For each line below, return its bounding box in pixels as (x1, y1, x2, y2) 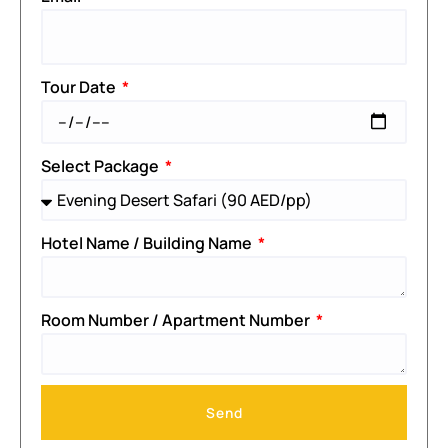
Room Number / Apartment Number (41, 308, 313, 331)
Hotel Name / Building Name (41, 231, 255, 254)
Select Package (41, 154, 162, 177)
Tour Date (41, 75, 119, 98)
